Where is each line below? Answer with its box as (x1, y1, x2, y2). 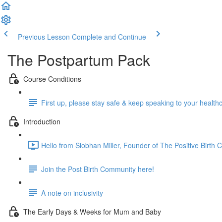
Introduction (23, 116, 60, 126)
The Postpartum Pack (7, 49, 150, 70)
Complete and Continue (72, 32, 146, 42)
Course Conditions (23, 73, 81, 84)
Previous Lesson (18, 32, 70, 42)
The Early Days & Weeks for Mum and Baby (23, 206, 161, 217)
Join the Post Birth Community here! (41, 164, 154, 174)
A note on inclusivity (41, 187, 103, 198)
